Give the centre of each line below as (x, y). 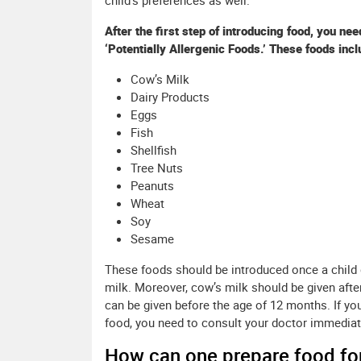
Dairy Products (170, 97)
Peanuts (152, 186)
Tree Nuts (157, 168)
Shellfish (154, 150)
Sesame (152, 239)
